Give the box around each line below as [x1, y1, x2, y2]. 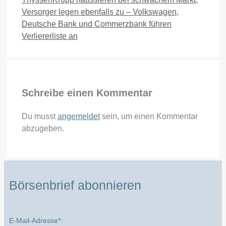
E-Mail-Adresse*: [9, 216, 63, 225]
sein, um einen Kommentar [100, 111, 198, 121]
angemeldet [58, 111, 100, 121]
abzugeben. [22, 124, 64, 133]
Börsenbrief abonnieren [9, 178, 141, 192]
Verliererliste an [22, 31, 78, 40]
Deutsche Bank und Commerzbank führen [22, 19, 172, 28]
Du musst [22, 111, 58, 121]
